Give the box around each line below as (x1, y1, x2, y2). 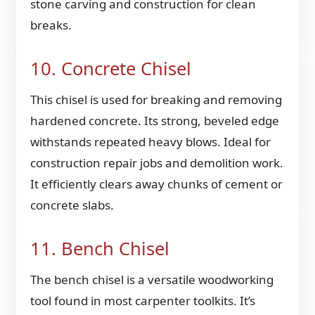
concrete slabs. (30, 196, 115, 213)
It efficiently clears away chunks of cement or (30, 175, 283, 192)
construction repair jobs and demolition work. (30, 154, 284, 171)
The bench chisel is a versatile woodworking (30, 271, 274, 288)
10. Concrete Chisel (30, 56, 192, 81)
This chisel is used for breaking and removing (30, 91, 283, 108)
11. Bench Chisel (30, 236, 170, 261)
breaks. (30, 16, 72, 33)
